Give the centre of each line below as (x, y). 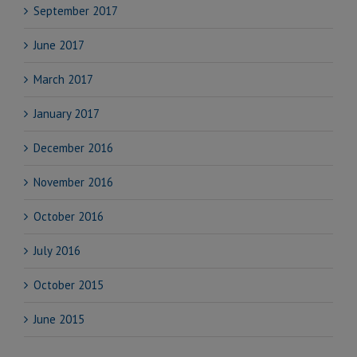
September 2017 (76, 11)
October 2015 (69, 285)
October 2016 (69, 217)
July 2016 (57, 251)
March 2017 (63, 80)
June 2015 (59, 320)
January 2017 (67, 114)
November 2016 (73, 182)
